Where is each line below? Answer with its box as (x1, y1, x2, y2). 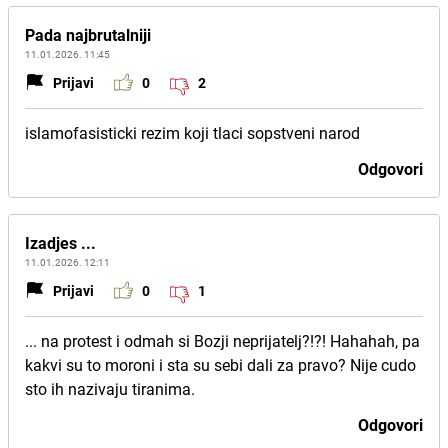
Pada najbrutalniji (25, 24, 151, 46)
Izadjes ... (25, 232, 96, 254)
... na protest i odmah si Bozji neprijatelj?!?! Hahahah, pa (25, 330, 420, 352)
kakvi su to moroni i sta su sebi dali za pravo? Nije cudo (25, 354, 416, 376)
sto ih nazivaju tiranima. (25, 378, 195, 400)
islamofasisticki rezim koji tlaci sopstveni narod (25, 122, 360, 144)
